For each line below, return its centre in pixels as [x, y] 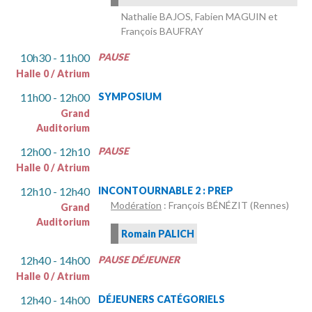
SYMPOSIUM [130, 97]
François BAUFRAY [162, 31]
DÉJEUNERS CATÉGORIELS [162, 299]
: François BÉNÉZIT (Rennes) [225, 205]
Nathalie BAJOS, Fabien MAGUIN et [200, 17]
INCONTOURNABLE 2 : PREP [166, 191]
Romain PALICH [158, 234]
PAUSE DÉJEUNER [139, 260]
